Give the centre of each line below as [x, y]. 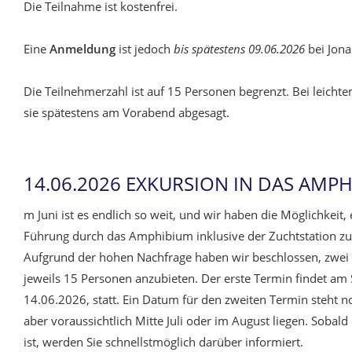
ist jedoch [145, 49]
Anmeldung [82, 49]
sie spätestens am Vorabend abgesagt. [126, 112]
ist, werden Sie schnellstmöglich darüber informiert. [163, 342]
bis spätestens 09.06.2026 [239, 49]
